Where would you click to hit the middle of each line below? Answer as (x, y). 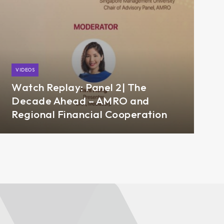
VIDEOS (25, 69)
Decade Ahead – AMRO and (80, 100)
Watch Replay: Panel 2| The (79, 87)
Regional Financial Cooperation (89, 114)
